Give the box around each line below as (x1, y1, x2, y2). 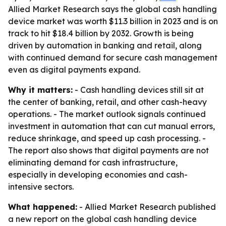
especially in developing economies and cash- (8, 169, 188, 180)
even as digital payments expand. (8, 65, 140, 75)
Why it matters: (8, 85, 73, 95)
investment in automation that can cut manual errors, (8, 121, 215, 131)
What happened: (8, 202, 77, 212)
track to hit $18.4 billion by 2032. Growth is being (8, 28, 194, 38)
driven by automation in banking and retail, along (8, 40, 202, 50)
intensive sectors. (8, 182, 74, 192)
